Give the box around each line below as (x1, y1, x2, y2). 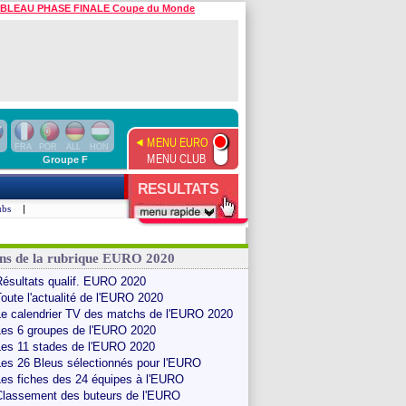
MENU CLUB (147, 151, 207, 166)
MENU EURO (147, 135, 208, 150)
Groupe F (43, 154, 88, 165)
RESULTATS (138, 181, 218, 197)
